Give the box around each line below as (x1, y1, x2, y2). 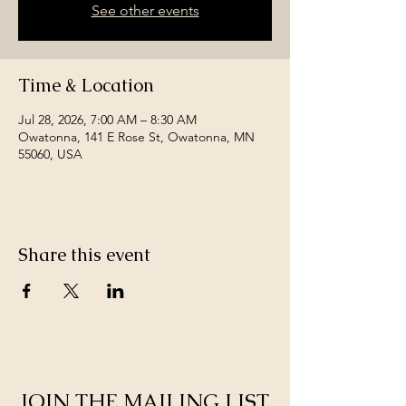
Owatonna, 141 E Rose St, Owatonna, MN (18, 128, 255, 145)
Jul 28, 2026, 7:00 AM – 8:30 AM (18, 111, 197, 128)
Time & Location (18, 72, 154, 97)
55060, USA (18, 145, 82, 162)
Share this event (18, 242, 150, 266)
